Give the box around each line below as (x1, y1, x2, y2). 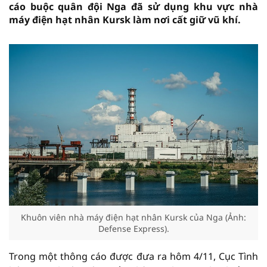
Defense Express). (98, 223, 169, 234)
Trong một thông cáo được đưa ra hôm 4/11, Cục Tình (9, 250, 258, 263)
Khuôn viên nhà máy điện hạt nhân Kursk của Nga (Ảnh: (21, 212, 246, 223)
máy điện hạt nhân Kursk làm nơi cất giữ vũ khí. (9, 13, 241, 26)
